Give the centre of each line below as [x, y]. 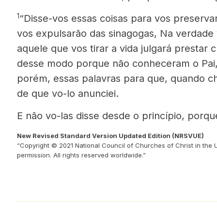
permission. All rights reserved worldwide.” [81, 155]
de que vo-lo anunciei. [68, 93]
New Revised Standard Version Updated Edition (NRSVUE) [110, 136]
